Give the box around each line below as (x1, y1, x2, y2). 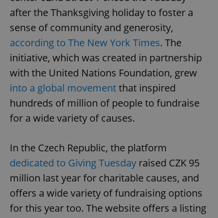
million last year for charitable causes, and (10, 171, 199, 185)
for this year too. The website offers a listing (10, 201, 206, 215)
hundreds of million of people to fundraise (10, 96, 200, 110)
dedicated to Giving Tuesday (10, 156, 136, 170)
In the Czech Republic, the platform (10, 141, 167, 155)
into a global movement (10, 81, 116, 95)
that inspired (116, 81, 176, 95)
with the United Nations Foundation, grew (10, 66, 197, 80)
